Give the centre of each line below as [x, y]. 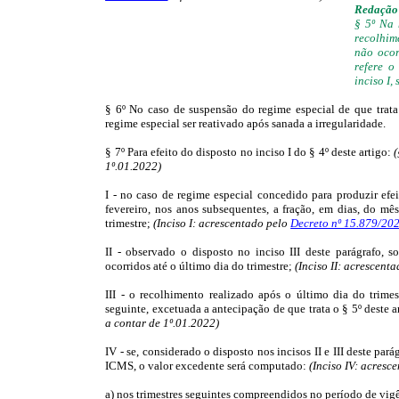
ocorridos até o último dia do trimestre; [199, 265]
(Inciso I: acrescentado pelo [221, 223]
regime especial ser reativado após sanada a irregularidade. [246, 123]
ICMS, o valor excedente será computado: [206, 365]
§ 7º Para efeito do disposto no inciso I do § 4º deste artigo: [248, 151]
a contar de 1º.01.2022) [163, 322]
